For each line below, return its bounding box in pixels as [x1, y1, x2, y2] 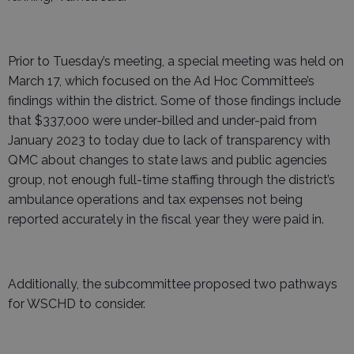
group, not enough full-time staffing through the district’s [8, 172, 335, 187]
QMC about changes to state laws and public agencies [8, 153, 327, 168]
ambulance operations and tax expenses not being [8, 192, 303, 207]
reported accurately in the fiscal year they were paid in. [8, 212, 324, 227]
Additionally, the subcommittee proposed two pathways [8, 277, 337, 292]
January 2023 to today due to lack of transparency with [8, 133, 330, 148]
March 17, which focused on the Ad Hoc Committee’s [8, 73, 314, 88]
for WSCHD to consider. [8, 296, 145, 311]
